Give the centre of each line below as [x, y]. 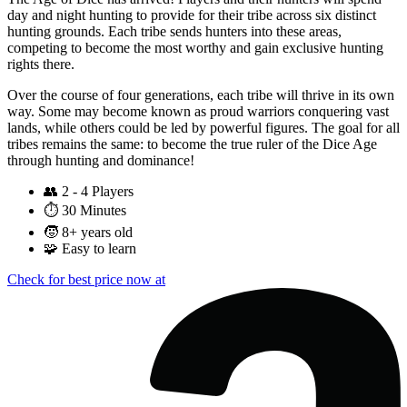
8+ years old [97, 233]
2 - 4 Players [98, 192]
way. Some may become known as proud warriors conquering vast [198, 112]
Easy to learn [99, 249]
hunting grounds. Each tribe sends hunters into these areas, [174, 32]
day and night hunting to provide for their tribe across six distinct [192, 15]
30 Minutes [94, 211]
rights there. [41, 65]
